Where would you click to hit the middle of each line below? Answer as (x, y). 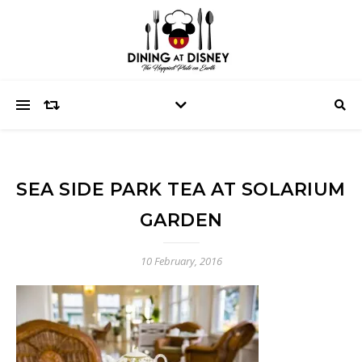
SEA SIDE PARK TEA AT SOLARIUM (181, 189)
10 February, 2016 (181, 261)
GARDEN (181, 220)
